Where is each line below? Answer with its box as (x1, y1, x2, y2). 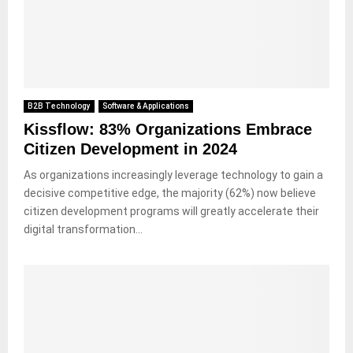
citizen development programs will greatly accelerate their (24, 204, 319, 217)
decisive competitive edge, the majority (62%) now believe (24, 186, 316, 199)
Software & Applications (102, 101, 189, 110)
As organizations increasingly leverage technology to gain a (24, 168, 323, 181)
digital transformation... (24, 222, 143, 236)
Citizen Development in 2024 (24, 139, 237, 158)
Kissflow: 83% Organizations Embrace (24, 120, 312, 138)
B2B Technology (28, 101, 91, 110)
